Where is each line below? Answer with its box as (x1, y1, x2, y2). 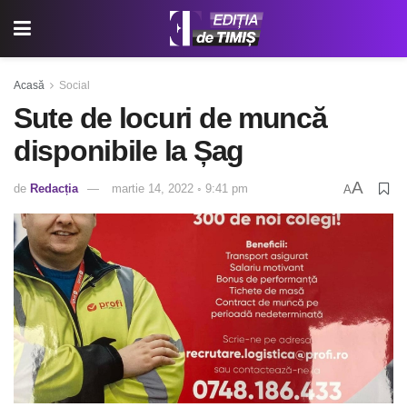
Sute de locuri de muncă (14, 102, 327, 134)
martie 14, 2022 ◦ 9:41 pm (112, 182, 248, 196)
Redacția (30, 182, 78, 196)
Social (59, 79, 90, 92)
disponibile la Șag (14, 134, 243, 167)
